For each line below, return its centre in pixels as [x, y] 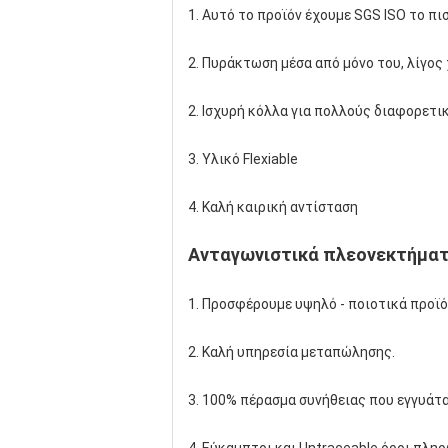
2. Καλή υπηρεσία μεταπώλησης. [291, 352]
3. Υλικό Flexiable [243, 159]
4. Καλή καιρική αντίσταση [273, 207]
